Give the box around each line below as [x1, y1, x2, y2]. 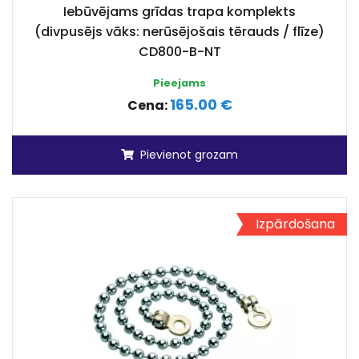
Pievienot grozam [140, 147, 238, 163]
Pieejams [153, 76, 206, 90]
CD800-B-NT [138, 42, 221, 61]
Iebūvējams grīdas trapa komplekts [63, 2, 296, 21]
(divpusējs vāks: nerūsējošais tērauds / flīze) [34, 22, 325, 41]
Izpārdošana [256, 215, 335, 233]
